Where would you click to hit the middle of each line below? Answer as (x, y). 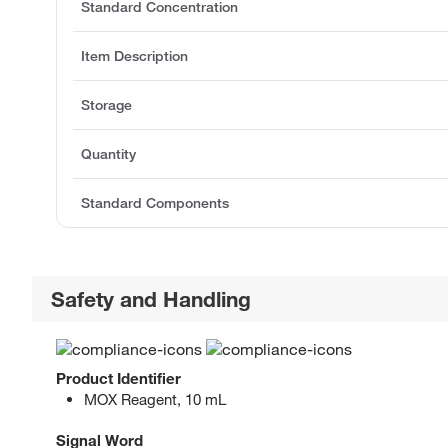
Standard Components (155, 202)
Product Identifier (118, 378)
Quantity (108, 153)
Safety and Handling (151, 298)
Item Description (134, 55)
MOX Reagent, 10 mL (155, 399)
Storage (106, 104)
